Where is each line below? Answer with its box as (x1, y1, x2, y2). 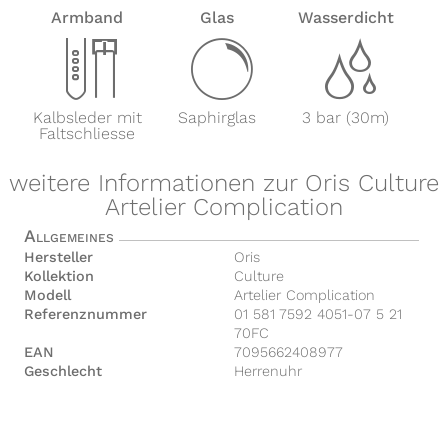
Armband (51, 8, 124, 27)
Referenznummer (24, 305, 148, 322)
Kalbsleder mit (32, 108, 142, 127)
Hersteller (24, 248, 94, 265)
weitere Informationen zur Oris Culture (9, 169, 439, 198)
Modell (24, 286, 72, 303)
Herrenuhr (234, 362, 307, 379)
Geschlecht (24, 362, 103, 379)
